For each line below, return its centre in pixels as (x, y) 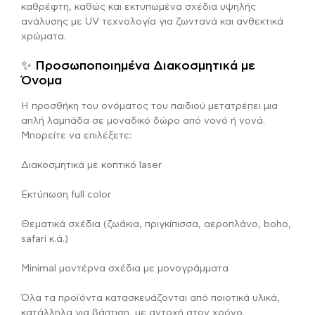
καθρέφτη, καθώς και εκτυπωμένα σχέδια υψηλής (139, 7)
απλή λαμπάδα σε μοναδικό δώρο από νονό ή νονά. (143, 121)
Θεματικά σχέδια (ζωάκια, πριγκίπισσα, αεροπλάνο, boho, (156, 224)
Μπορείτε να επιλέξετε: (76, 135)
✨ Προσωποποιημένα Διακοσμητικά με (138, 66)
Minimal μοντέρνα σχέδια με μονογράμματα (125, 268)
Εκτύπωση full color (66, 194)
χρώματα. (44, 36)
